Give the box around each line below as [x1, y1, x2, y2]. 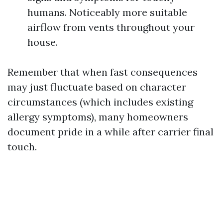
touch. [7, 140, 37, 153]
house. [27, 36, 58, 48]
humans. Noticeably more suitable [27, 6, 187, 18]
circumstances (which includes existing [7, 96, 193, 108]
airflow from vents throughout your [27, 21, 195, 33]
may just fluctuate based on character [7, 81, 186, 93]
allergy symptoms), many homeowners [7, 111, 188, 123]
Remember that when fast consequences [7, 66, 198, 78]
